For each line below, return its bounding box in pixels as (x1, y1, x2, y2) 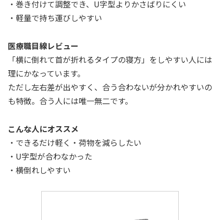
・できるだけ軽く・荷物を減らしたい (8, 137, 141, 149)
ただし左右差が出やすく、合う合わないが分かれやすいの (8, 81, 212, 93)
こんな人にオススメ (8, 123, 79, 135)
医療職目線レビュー (8, 40, 79, 52)
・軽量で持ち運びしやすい (8, 12, 102, 24)
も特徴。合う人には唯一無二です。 (8, 95, 133, 107)
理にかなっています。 (8, 67, 85, 80)
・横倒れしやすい (8, 164, 71, 176)
